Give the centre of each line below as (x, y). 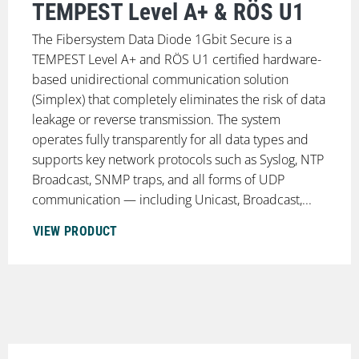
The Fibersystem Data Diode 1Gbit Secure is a (161, 40)
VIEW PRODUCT (75, 232)
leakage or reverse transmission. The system (156, 120)
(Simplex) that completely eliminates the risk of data (178, 100)
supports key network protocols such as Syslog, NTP (177, 160)
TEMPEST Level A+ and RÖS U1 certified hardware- (176, 60)
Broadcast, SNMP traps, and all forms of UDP (158, 180)
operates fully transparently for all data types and (170, 140)
